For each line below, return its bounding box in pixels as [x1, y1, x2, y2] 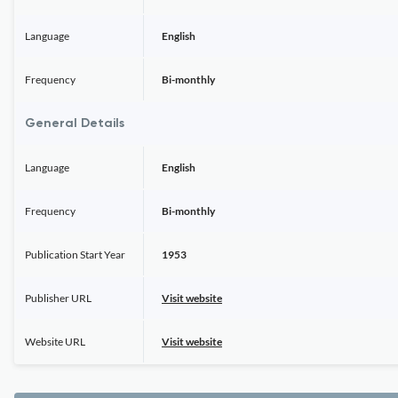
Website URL [25, 335, 85, 348]
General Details [25, 117, 124, 130]
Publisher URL [25, 291, 92, 305]
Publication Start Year [25, 248, 125, 261]
